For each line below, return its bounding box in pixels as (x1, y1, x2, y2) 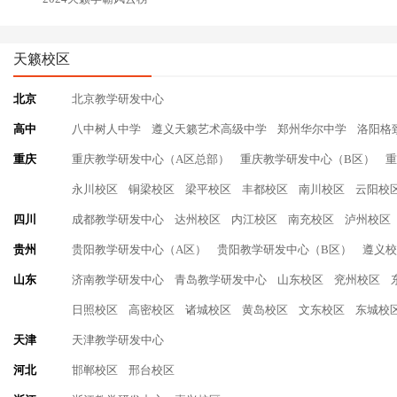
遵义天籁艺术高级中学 (152, 122, 267, 136)
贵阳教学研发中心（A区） (72, 243, 206, 256)
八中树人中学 (72, 122, 141, 136)
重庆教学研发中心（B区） (240, 152, 375, 166)
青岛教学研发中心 (175, 273, 267, 286)
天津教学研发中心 (72, 333, 164, 346)
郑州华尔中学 (277, 122, 346, 136)
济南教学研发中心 (72, 273, 164, 286)
